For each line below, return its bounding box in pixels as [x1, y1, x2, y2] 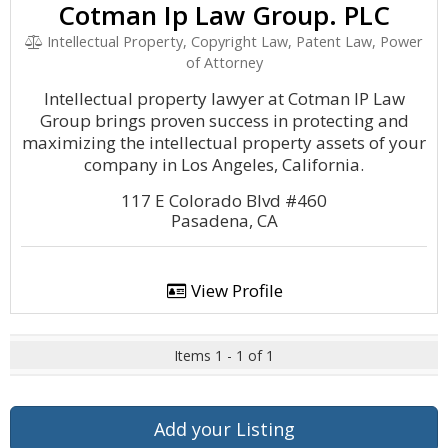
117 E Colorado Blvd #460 [121, 189, 327, 212]
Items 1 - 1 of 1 [174, 346, 274, 365]
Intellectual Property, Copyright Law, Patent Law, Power [43, 32, 424, 51]
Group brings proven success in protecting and [39, 109, 409, 132]
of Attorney [185, 53, 263, 72]
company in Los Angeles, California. [84, 153, 364, 176]
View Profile [186, 279, 283, 302]
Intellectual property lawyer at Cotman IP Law [43, 87, 405, 110]
